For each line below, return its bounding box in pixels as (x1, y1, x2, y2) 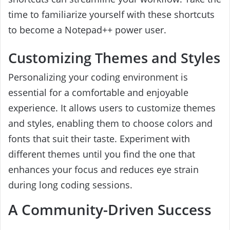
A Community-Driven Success (8, 199, 212, 219)
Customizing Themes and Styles (8, 48, 220, 68)
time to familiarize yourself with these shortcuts (8, 8, 215, 21)
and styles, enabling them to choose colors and (8, 117, 213, 129)
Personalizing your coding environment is (8, 70, 188, 83)
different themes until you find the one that (8, 147, 195, 160)
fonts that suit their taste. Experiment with (8, 132, 190, 145)
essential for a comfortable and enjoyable (8, 86, 188, 99)
